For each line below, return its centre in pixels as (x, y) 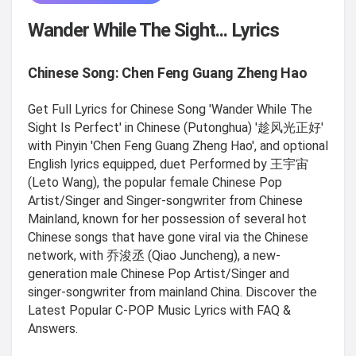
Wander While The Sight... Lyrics (154, 30)
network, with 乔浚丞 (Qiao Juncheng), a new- (154, 255)
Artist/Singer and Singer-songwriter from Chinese (165, 200)
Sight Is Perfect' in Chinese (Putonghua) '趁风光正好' (176, 127)
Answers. (53, 328)
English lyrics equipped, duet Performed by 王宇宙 (168, 164)
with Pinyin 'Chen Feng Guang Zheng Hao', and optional (178, 145)
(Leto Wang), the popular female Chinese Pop (155, 182)
